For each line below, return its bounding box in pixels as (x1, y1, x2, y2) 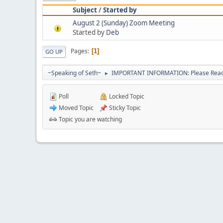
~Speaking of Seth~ (48, 68, 101, 77)
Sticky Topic (108, 103, 141, 112)
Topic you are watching (57, 114, 122, 123)
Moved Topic (57, 103, 94, 112)
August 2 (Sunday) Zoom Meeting (73, 18, 175, 27)
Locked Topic (108, 92, 144, 101)
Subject (73, 5, 97, 14)
